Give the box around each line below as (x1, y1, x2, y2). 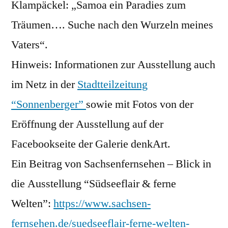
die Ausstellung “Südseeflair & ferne (11, 176, 176, 191)
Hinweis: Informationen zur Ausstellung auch (11, 57, 215, 72)
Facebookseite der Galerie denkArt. (11, 136, 170, 151)
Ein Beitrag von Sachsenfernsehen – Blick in (11, 156, 211, 171)
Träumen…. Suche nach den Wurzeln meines (11, 17, 213, 32)
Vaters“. (11, 37, 48, 52)
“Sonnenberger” (11, 97, 86, 111)
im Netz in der (11, 77, 77, 92)
